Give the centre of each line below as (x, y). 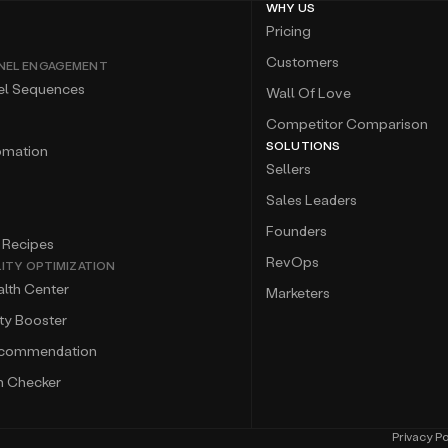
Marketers (298, 292)
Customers (302, 61)
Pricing (288, 30)
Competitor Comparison (347, 123)
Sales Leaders (311, 199)
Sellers (288, 168)
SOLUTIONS (303, 145)
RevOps (292, 261)
